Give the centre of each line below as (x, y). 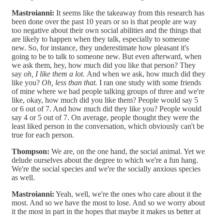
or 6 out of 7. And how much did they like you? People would (107, 108)
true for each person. (43, 135)
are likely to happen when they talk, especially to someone (101, 39)
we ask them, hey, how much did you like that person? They (104, 65)
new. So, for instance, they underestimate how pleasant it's (100, 47)
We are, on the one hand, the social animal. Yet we (127, 151)
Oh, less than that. (70, 82)
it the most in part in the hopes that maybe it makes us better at (106, 211)
